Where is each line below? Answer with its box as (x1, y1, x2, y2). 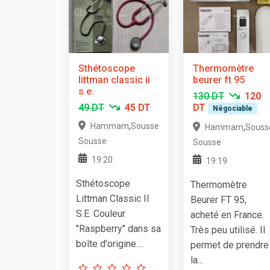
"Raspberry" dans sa (76, 222, 161, 234)
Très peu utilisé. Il (190, 224, 265, 236)
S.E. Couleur (76, 207, 125, 219)
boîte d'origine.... (76, 237, 143, 250)
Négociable (212, 104, 253, 113)
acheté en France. (190, 209, 264, 221)
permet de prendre (190, 239, 269, 251)
